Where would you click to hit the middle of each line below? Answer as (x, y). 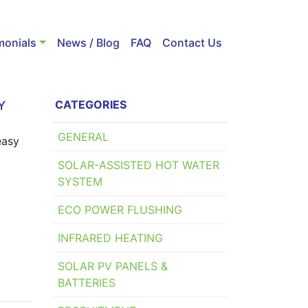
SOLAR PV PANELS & (113, 266)
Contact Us (192, 42)
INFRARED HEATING (110, 238)
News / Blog (88, 42)
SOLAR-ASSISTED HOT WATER (139, 165)
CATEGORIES (91, 105)
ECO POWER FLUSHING (120, 210)
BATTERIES (87, 283)
